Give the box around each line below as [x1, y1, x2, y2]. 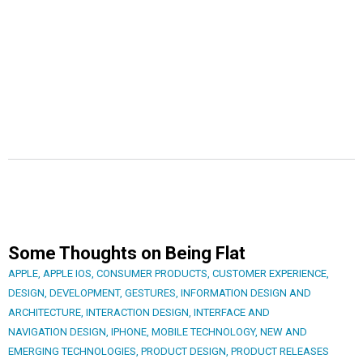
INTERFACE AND [194, 306, 270, 319]
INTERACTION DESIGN [86, 306, 189, 319]
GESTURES [125, 287, 176, 300]
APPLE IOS [43, 267, 92, 280]
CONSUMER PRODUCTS [96, 267, 207, 280]
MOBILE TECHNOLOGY [152, 326, 255, 339]
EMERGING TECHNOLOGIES [8, 345, 136, 358]
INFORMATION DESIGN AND [181, 287, 311, 300]
